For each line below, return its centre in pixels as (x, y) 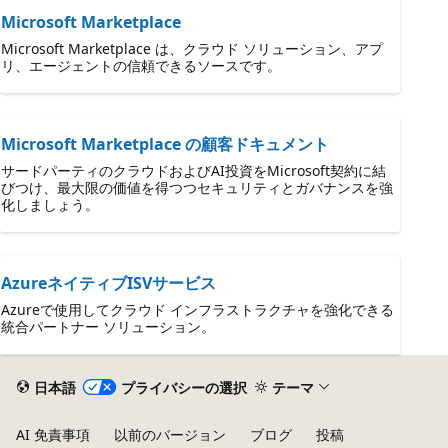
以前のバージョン (170, 434)
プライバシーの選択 (183, 387)
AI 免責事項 (53, 434)
